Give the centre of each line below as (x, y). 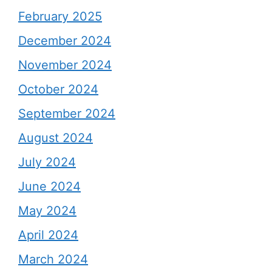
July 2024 (47, 162)
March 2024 (53, 259)
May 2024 (47, 211)
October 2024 (58, 89)
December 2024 (65, 41)
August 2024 (56, 138)
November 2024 (65, 65)
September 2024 (67, 114)
